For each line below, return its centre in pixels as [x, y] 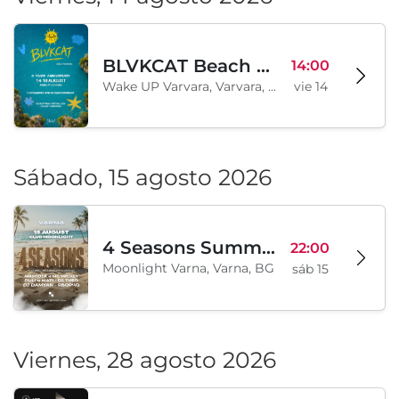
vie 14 [310, 87]
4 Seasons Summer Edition [269, 248]
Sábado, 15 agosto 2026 [142, 178]
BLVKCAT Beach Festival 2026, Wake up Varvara [264, 65]
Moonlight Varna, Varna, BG [189, 269]
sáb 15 [310, 269]
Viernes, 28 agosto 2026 [145, 359]
